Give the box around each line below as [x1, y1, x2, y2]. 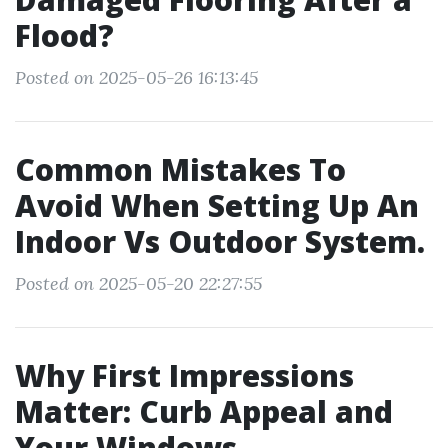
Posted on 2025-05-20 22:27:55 [15, 272, 262, 295]
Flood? [15, 15, 114, 56]
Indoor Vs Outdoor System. [15, 221, 425, 262]
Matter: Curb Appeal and [15, 391, 393, 432]
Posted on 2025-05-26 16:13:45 [15, 66, 258, 89]
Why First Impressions [15, 355, 354, 396]
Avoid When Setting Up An [15, 185, 419, 226]
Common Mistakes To [15, 149, 346, 190]
